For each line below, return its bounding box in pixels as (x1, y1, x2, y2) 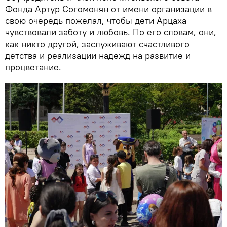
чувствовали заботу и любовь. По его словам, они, (5, 26, 216, 38)
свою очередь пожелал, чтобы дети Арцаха (5, 14, 186, 26)
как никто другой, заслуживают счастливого (5, 37, 190, 50)
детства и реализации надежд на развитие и (5, 49, 191, 61)
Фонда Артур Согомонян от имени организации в (5, 3, 212, 15)
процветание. (5, 61, 61, 73)
